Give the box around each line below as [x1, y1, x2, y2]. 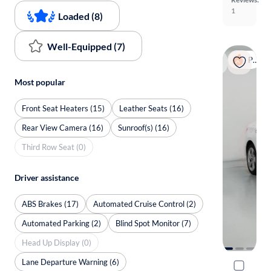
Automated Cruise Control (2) [93, 198, 196, 209]
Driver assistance [15, 172, 79, 183]
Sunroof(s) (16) [118, 122, 169, 132]
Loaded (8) [58, 10, 103, 22]
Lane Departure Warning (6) [22, 256, 119, 267]
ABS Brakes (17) [22, 198, 79, 209]
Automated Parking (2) [22, 218, 101, 228]
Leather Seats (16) [119, 103, 184, 113]
